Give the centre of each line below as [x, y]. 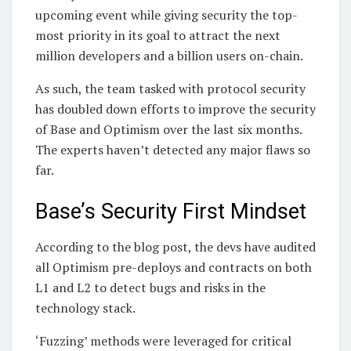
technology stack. [85, 308]
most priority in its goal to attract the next [158, 35]
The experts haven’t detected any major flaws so [173, 149]
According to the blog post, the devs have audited [175, 247]
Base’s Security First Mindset [171, 212]
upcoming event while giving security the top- [166, 14]
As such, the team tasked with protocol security [170, 88]
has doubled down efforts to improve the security [175, 109]
